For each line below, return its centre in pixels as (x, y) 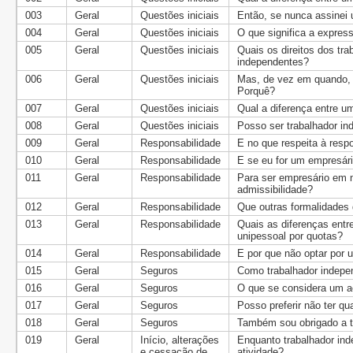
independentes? (273, 62)
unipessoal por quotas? (290, 236)
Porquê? (256, 91)
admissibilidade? (275, 190)
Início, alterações (180, 340)
